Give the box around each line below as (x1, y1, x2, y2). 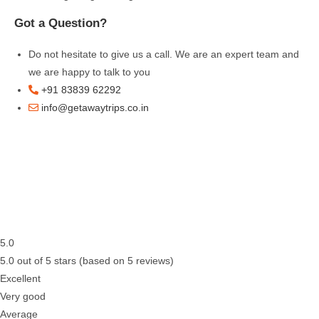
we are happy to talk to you (28, 66, 150, 78)
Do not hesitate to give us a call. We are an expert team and (28, 48, 299, 60)
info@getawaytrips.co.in (38, 101, 149, 113)
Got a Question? (14, 16, 107, 30)
